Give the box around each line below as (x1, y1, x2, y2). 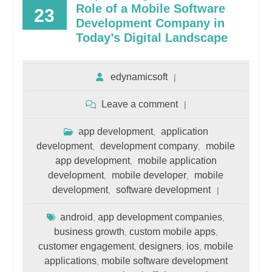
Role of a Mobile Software (75, 2, 225, 15)
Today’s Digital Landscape (75, 31, 228, 44)
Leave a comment (101, 99, 178, 109)
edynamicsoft (110, 72, 168, 82)
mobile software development (101, 256, 228, 266)
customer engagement (38, 241, 135, 251)
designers (139, 241, 182, 251)
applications (44, 256, 97, 266)
